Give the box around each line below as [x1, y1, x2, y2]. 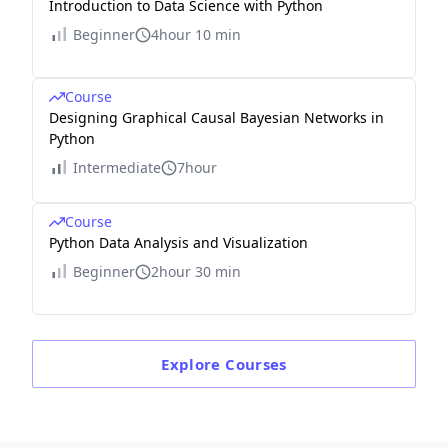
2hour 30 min [151, 262, 241, 281]
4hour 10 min [151, 25, 241, 44]
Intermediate [73, 158, 161, 177]
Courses [225, 354, 287, 374]
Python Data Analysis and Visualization [49, 233, 308, 252]
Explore [161, 354, 226, 374]
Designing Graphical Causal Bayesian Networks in [49, 108, 384, 127]
